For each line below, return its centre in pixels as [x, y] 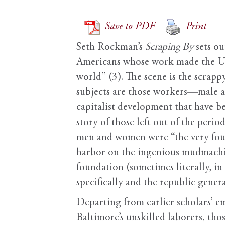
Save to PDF [130, 27]
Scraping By [169, 48]
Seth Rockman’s [111, 48]
